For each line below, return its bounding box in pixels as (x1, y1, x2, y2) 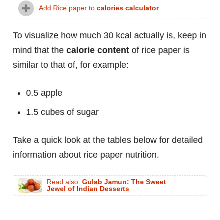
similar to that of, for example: (13, 60, 129, 70)
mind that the (13, 45, 66, 55)
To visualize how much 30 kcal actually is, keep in (13, 30, 206, 41)
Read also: (47, 178, 82, 186)
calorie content (66, 45, 129, 55)
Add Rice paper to (39, 4, 97, 12)
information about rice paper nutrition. (13, 150, 159, 160)
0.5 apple (26, 88, 62, 98)
